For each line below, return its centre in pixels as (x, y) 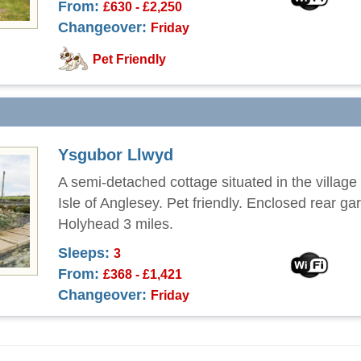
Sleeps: (84, 253)
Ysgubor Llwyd (116, 155)
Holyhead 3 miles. (116, 224)
